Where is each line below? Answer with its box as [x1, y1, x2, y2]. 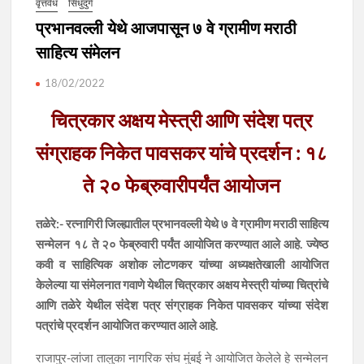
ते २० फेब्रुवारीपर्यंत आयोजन [83, 172, 281, 197]
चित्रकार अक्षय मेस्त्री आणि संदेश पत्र [51, 107, 313, 132]
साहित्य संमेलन [36, 42, 120, 62]
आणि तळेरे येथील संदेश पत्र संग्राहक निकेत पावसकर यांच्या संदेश [36, 297, 328, 312]
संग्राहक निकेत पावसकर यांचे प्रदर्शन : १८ [36, 140, 328, 164]
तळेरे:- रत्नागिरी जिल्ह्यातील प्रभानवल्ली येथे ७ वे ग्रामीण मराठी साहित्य [36, 215, 328, 231]
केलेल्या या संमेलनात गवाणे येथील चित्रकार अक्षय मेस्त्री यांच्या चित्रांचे [36, 276, 328, 292]
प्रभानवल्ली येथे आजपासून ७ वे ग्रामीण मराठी [36, 18, 297, 37]
